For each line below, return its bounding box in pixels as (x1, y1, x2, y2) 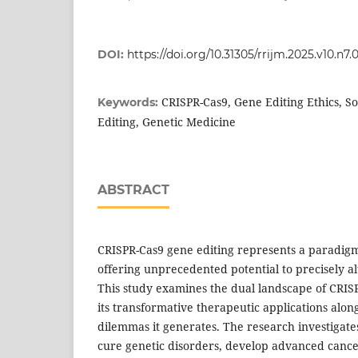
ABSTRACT (97, 181, 169, 197)
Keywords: (97, 94, 161, 109)
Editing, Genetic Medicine (97, 113, 236, 129)
